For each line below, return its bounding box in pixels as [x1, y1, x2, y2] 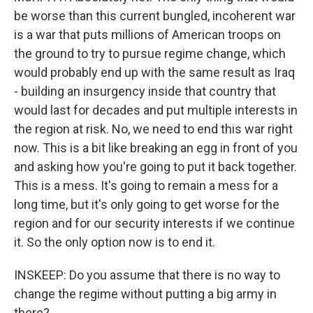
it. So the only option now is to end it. [14, 235, 215, 249]
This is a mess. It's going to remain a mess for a [14, 178, 278, 193]
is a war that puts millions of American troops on [14, 27, 281, 42]
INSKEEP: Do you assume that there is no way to [14, 268, 280, 282]
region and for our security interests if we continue [14, 216, 295, 231]
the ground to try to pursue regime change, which [14, 46, 286, 61]
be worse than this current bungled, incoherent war [14, 8, 296, 23]
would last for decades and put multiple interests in [14, 103, 298, 117]
